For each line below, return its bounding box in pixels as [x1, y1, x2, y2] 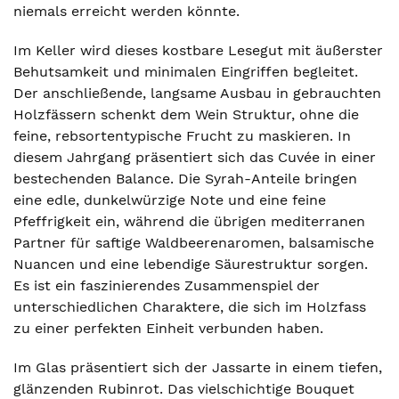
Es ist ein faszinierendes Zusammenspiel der [13, 277, 320, 294]
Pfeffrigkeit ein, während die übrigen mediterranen [13, 213, 365, 230]
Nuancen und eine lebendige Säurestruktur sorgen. [13, 256, 368, 273]
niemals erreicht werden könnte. [13, 3, 240, 20]
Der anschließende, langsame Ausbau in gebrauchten [13, 85, 381, 102]
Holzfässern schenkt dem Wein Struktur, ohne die [13, 106, 359, 123]
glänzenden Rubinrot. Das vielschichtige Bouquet [13, 380, 354, 397]
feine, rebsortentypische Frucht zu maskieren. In [13, 127, 351, 144]
